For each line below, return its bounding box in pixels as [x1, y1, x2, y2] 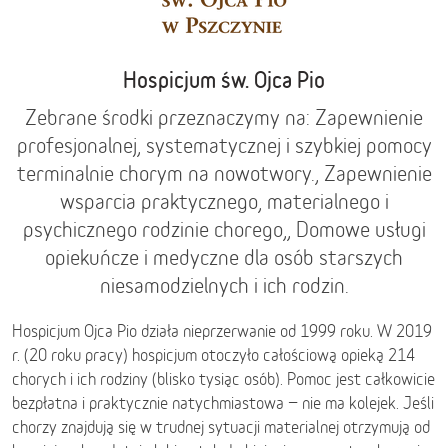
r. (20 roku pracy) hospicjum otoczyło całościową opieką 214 [12, 345, 415, 365]
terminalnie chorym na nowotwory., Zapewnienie [16, 161, 432, 185]
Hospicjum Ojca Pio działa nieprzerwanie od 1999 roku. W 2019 [12, 321, 432, 341]
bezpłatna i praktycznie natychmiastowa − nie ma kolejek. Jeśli [12, 393, 434, 413]
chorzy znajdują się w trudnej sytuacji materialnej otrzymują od [12, 417, 430, 437]
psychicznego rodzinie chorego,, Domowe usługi [22, 217, 426, 241]
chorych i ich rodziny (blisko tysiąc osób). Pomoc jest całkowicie [12, 369, 435, 389]
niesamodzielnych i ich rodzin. [99, 273, 349, 297]
